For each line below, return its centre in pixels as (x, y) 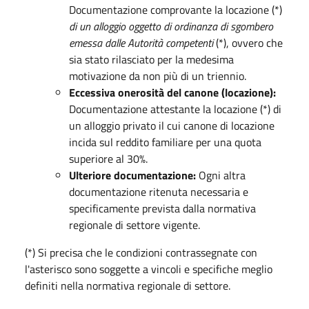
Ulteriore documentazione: (132, 175)
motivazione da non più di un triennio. (158, 76)
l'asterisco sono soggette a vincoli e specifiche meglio (149, 269)
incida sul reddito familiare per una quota (165, 142)
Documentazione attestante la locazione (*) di (175, 109)
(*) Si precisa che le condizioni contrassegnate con (141, 252)
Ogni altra (221, 175)
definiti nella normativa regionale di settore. (128, 285)
